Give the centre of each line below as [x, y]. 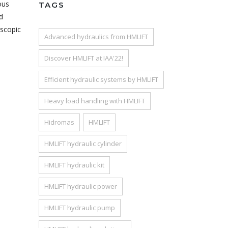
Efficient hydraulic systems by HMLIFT [101, 79]
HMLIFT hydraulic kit [74, 165]
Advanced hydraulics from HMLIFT [96, 37]
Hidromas [59, 122]
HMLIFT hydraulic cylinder [83, 144]
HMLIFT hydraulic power [81, 186]
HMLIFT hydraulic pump [80, 208]
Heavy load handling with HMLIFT [95, 101]
